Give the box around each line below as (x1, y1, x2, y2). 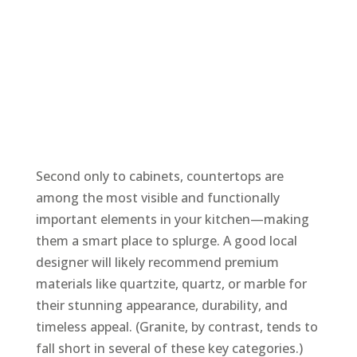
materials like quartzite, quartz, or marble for (35, 274, 307, 292)
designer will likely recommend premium (35, 253, 279, 271)
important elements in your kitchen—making (35, 210, 309, 228)
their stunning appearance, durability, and (35, 296, 288, 314)
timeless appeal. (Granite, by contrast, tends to (35, 317, 318, 335)
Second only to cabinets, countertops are (35, 167, 284, 185)
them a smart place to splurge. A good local (35, 231, 297, 249)
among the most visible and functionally (35, 188, 280, 206)
